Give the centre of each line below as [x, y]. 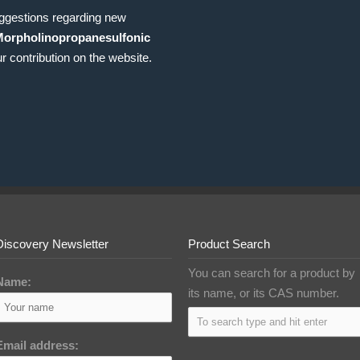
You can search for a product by [272, 273]
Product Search [229, 244]
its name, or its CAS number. [264, 293]
